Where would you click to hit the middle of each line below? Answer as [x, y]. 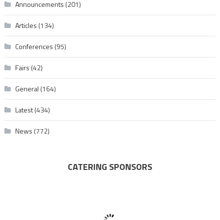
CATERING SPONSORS [110, 167]
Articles [26, 26]
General [27, 89]
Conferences [34, 47]
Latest [24, 110]
